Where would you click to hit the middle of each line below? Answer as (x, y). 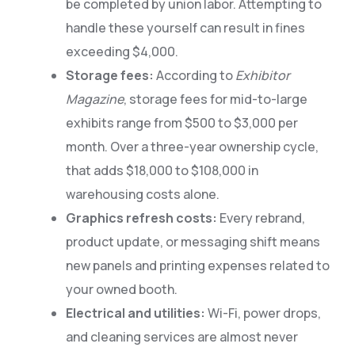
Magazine (94, 99)
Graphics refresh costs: (141, 218)
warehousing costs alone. (142, 195)
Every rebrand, (261, 218)
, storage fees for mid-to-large (215, 99)
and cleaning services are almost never (181, 337)
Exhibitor (262, 76)
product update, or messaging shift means (193, 242)
